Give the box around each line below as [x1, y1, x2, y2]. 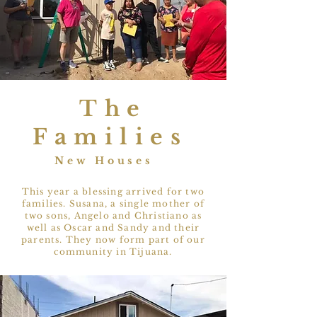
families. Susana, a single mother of [21, 198, 205, 209]
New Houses [54, 154, 161, 167]
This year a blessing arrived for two [21, 186, 205, 197]
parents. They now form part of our [21, 234, 205, 245]
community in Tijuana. [54, 246, 173, 257]
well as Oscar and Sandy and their [26, 222, 200, 233]
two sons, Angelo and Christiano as [24, 210, 202, 221]
